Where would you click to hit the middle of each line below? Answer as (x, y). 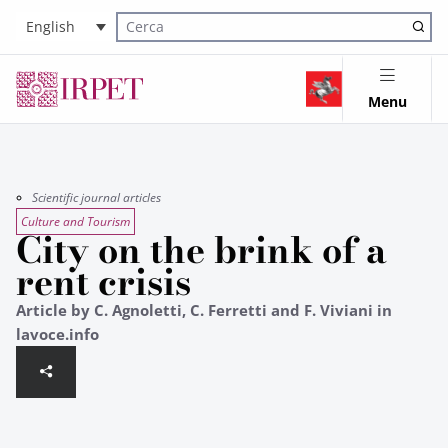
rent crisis (103, 282)
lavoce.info (57, 334)
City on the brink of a (201, 250)
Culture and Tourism (75, 221)
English (50, 27)
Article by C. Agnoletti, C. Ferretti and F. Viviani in (204, 310)
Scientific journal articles (96, 197)
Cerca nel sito (155, 38)
